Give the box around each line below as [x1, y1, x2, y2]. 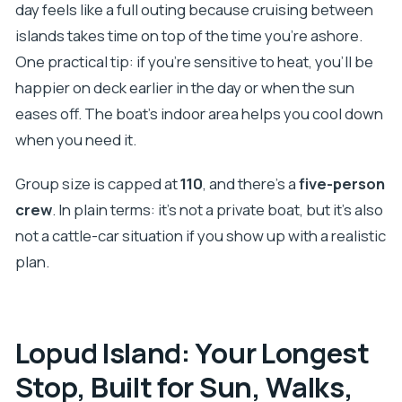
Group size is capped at [14, 173, 180, 195]
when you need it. [14, 128, 136, 150]
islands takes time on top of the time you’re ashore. [14, 24, 363, 46]
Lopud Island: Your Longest [14, 334, 370, 372]
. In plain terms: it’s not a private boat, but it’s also [51, 199, 383, 221]
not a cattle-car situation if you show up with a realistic [14, 225, 386, 247]
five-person [298, 173, 385, 195]
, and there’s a [202, 173, 299, 195]
